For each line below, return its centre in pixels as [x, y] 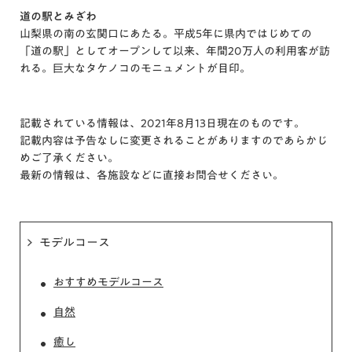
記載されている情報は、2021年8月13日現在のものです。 [162, 123]
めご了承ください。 [69, 158]
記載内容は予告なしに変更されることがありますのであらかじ [174, 140]
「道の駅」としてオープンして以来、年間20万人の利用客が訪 [175, 51]
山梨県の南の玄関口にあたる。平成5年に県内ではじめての [166, 33]
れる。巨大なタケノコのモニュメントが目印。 [135, 68]
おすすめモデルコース [108, 282]
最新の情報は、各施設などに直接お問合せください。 [152, 175]
